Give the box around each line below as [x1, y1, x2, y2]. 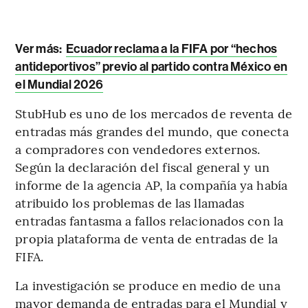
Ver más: [15, 41, 65, 57]
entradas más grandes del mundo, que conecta [15, 122, 289, 140]
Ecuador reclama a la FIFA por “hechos [65, 41, 278, 57]
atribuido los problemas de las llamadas [15, 194, 245, 212]
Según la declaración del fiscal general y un [15, 158, 269, 176]
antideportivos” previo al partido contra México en [15, 59, 288, 75]
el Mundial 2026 [15, 77, 103, 93]
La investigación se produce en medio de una [15, 276, 280, 294]
